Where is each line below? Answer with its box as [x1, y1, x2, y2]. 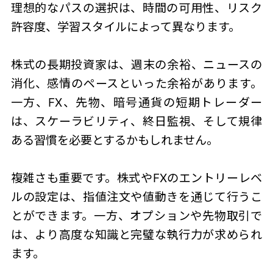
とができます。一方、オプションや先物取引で [10, 208, 263, 223]
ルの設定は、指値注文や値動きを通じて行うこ [10, 189, 263, 204]
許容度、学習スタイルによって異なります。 [10, 19, 240, 34]
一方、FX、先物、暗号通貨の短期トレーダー [10, 94, 263, 110]
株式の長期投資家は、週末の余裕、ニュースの [10, 57, 263, 72]
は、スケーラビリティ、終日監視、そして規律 [10, 113, 263, 129]
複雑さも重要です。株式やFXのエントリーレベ [10, 170, 263, 185]
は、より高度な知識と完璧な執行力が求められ [10, 227, 263, 242]
